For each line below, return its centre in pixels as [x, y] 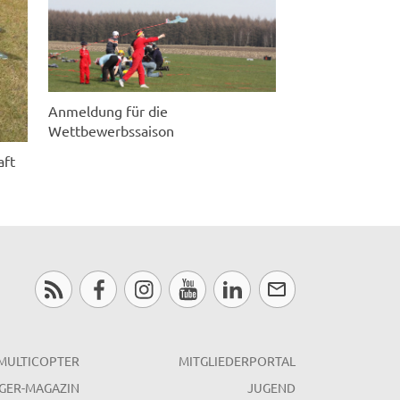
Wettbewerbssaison [111, 131]
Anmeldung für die [108, 111]
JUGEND [271, 388]
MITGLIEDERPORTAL [237, 360]
